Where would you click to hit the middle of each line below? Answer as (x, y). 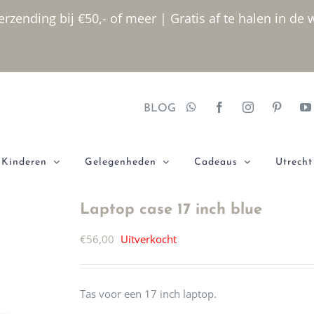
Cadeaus (216, 162)
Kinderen (24, 162)
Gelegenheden (121, 162)
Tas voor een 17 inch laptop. (148, 294)
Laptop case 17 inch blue (171, 210)
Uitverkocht (149, 239)
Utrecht (294, 162)
